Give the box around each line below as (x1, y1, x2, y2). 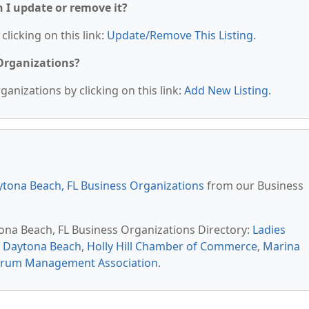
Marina (263, 239, 300, 254)
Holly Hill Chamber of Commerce (87, 239, 257, 254)
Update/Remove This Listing (107, 28, 253, 43)
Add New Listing (184, 83, 268, 98)
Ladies (252, 222, 286, 237)
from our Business (204, 178, 303, 193)
